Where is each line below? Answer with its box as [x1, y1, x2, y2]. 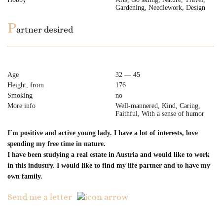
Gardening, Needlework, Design [115, 4, 205, 11]
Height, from [7, 81, 44, 89]
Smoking [7, 92, 33, 99]
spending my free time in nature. [7, 140, 106, 147]
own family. [7, 173, 42, 180]
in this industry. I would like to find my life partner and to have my [7, 162, 210, 169]
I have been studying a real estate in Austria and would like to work [7, 151, 210, 158]
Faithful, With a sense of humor [115, 110, 204, 117]
